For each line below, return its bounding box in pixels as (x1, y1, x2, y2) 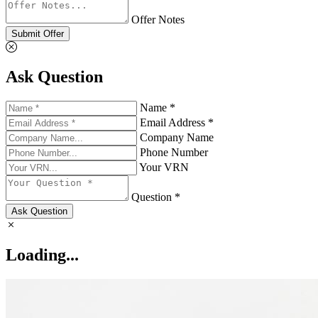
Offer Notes (131, 13, 185, 26)
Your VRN (139, 161, 189, 174)
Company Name (140, 131, 214, 144)
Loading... (6, 246, 79, 265)
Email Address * (140, 116, 214, 129)
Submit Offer (11, 28, 64, 39)
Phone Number (140, 146, 208, 159)
